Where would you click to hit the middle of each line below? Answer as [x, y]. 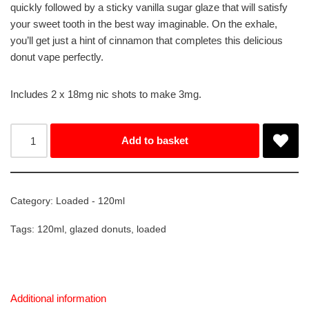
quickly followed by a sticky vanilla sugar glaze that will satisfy [149, 8]
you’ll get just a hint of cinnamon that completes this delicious [147, 41]
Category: [33, 201]
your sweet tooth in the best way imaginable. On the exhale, [144, 24]
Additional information [58, 298]
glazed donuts [100, 230]
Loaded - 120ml [90, 201]
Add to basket [155, 141]
